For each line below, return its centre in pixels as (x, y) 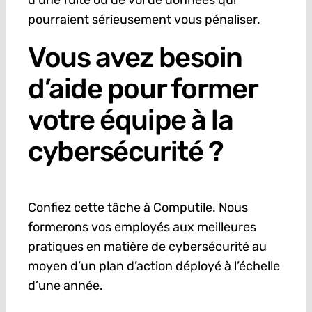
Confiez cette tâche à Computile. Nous (138, 208)
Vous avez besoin (135, 58)
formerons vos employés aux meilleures (142, 227)
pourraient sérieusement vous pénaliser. (144, 20)
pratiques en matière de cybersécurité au (147, 247)
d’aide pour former (142, 89)
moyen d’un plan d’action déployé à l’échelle (154, 266)
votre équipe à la (130, 120)
